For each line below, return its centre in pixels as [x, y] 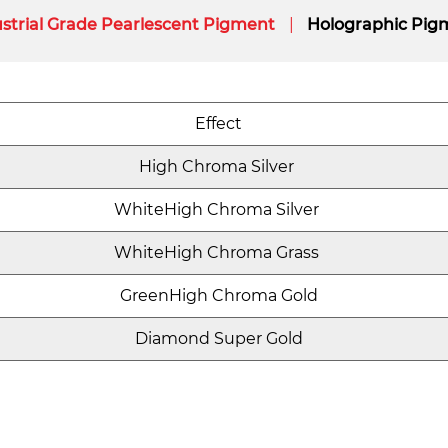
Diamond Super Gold [218, 338]
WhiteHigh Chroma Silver [218, 209]
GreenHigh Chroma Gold [218, 295]
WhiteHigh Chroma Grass [218, 252]
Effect [218, 123]
